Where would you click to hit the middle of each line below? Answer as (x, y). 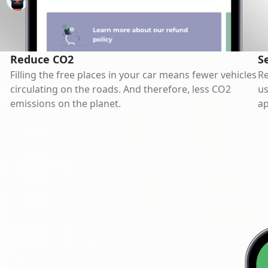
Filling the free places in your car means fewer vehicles (134, 75)
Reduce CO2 (42, 59)
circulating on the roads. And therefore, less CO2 (121, 89)
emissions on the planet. (66, 103)
